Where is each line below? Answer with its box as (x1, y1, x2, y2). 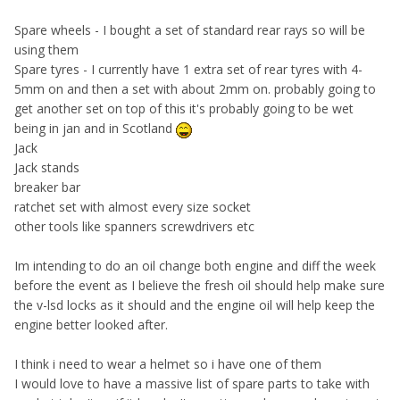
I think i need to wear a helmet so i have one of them (14, 355, 321, 373)
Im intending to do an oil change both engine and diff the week (14, 257, 376, 275)
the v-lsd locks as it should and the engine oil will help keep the (14, 296, 375, 314)
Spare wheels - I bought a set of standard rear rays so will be (14, 21, 365, 39)
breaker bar (14, 179, 80, 196)
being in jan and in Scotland (14, 120, 176, 137)
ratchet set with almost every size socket (14, 198, 251, 216)
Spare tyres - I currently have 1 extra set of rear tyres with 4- (14, 61, 362, 79)
